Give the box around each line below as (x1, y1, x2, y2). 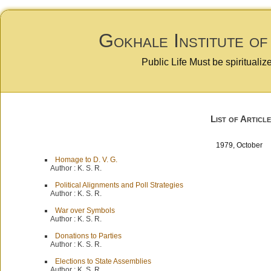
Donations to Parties (55, 232, 122, 240)
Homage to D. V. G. (55, 155, 117, 164)
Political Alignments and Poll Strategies (55, 181, 183, 189)
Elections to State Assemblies (55, 257, 151, 266)
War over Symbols (55, 206, 115, 215)
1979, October (215, 141, 270, 149)
